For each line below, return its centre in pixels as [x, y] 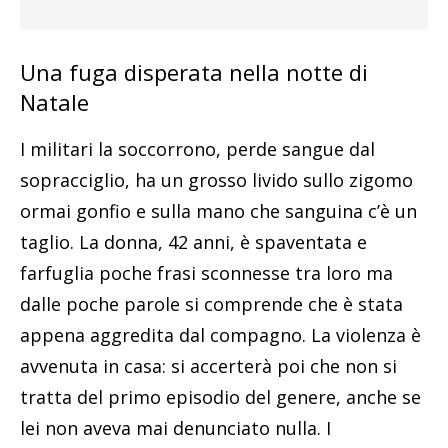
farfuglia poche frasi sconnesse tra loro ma [206, 272]
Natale [54, 101]
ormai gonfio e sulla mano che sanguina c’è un [218, 210]
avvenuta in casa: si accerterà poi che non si [208, 365]
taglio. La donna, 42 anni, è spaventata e [193, 241]
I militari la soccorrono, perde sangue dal [197, 148]
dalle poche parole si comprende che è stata [211, 303]
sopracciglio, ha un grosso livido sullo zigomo [216, 179]
